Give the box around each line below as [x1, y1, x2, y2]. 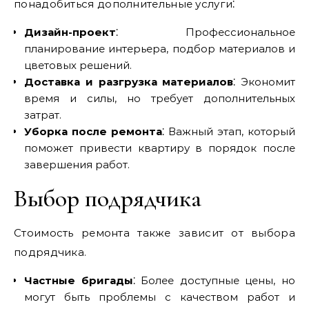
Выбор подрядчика [14, 183, 201, 213]
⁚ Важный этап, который [162, 125, 295, 138]
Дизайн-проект [24, 26, 116, 39]
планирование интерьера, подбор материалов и [24, 42, 295, 55]
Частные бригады [24, 274, 133, 287]
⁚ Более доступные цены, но [132, 274, 296, 287]
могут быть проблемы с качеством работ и [24, 290, 295, 303]
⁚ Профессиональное [116, 26, 295, 39]
